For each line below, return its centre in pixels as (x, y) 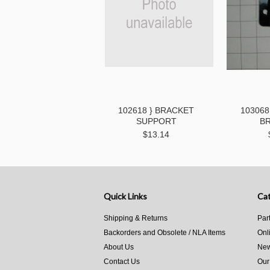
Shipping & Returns (136, 218)
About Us (119, 247)
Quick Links (125, 196)
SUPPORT (156, 121)
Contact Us (122, 262)
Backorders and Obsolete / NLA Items (165, 233)
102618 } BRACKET (156, 110)
